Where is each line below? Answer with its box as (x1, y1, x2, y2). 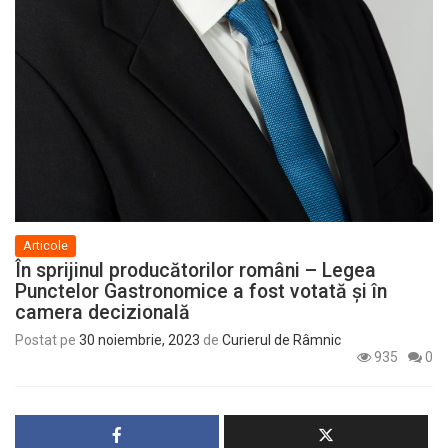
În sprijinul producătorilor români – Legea (15, 258, 376, 282)
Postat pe (15, 331, 79, 348)
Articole (23, 237, 68, 253)
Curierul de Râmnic (222, 331, 341, 348)
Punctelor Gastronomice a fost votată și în (15, 279, 387, 303)
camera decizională (15, 300, 190, 324)
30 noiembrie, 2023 (79, 331, 200, 348)
